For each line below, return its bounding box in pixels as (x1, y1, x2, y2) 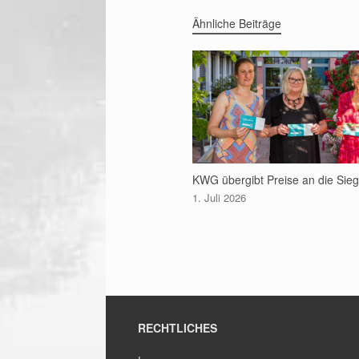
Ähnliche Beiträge (192, 14, 281, 31)
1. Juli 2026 (192, 189, 246, 205)
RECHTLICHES (138, 319, 217, 336)
